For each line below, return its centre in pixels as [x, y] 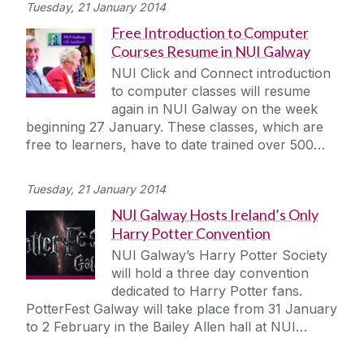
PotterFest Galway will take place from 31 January [182, 309]
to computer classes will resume [211, 91]
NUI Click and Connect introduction [221, 74]
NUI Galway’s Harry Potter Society [219, 256]
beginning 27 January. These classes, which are [175, 127]
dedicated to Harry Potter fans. [207, 291]
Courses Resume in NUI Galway [211, 52]
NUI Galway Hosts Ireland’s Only [215, 215]
